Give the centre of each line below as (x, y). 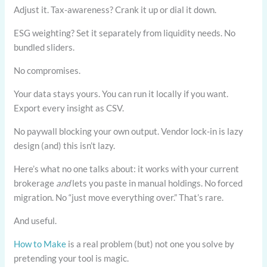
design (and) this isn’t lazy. (65, 145)
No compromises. (47, 70)
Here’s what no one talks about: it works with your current (127, 168)
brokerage (35, 183)
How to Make (40, 243)
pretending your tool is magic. (72, 258)
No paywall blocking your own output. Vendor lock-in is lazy (129, 131)
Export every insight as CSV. (69, 108)
